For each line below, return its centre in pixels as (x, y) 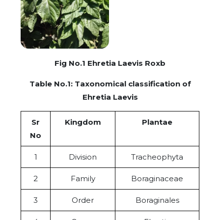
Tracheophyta (157, 157)
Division (83, 157)
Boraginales (157, 200)
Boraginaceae (157, 178)
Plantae (157, 122)
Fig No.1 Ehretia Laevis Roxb (110, 63)
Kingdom (83, 122)
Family (83, 178)
